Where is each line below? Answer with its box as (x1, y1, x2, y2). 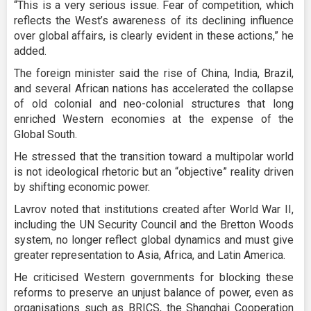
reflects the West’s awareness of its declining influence (14, 13, 294, 27)
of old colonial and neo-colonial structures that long (14, 96, 294, 110)
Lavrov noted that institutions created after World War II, (14, 202, 294, 216)
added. (14, 44, 47, 58)
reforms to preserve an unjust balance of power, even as (14, 285, 294, 299)
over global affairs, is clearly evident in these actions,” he (14, 28, 294, 42)
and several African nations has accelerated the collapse (14, 81, 294, 95)
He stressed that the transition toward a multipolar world (14, 149, 294, 163)
